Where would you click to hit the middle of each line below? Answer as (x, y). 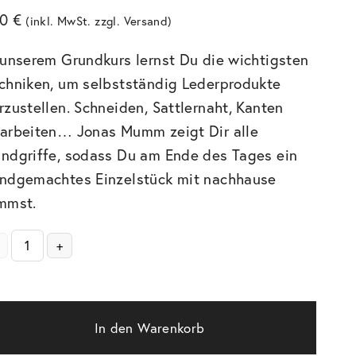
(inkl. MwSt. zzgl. (75, 21)
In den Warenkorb (149, 328)
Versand (146, 21)
